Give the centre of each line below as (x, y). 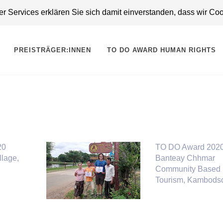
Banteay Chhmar (185, 158)
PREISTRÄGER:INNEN (53, 50)
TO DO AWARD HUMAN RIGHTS (162, 50)
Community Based (188, 169)
